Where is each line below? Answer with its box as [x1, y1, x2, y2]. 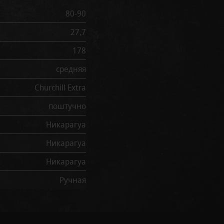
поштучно [48, 100, 86, 111]
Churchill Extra [34, 81, 86, 93]
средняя [56, 63, 86, 74]
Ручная [59, 174, 86, 185]
